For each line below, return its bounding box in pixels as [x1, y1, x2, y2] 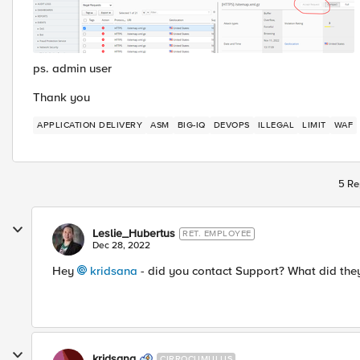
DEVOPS [213, 120, 250, 130]
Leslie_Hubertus [92, 227, 175, 240]
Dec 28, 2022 [92, 239, 150, 252]
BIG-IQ [177, 120, 206, 130]
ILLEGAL [257, 120, 294, 130]
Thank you [33, 90, 90, 104]
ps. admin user [33, 61, 112, 76]
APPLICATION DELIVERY [37, 120, 142, 130]
